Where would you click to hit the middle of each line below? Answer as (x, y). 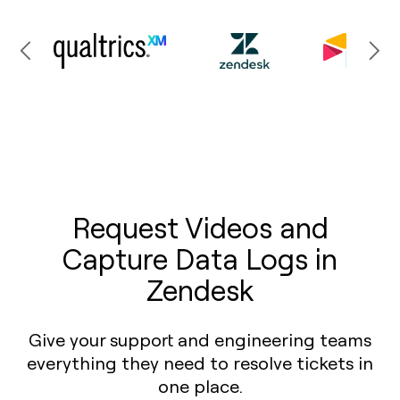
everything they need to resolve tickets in (200, 362)
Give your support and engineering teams (200, 339)
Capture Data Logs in (200, 258)
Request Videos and (200, 227)
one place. (200, 386)
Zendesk (200, 289)
